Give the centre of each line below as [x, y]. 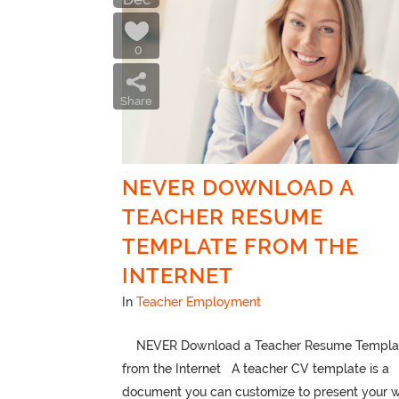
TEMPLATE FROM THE [240, 247]
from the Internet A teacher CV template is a [256, 369]
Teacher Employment [199, 302]
